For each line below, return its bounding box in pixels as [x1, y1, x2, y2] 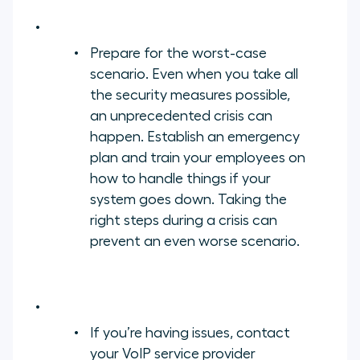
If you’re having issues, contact [90, 325, 290, 340]
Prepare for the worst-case [90, 45, 267, 60]
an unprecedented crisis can [90, 108, 272, 123]
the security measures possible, [90, 87, 290, 102]
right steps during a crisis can [90, 212, 277, 227]
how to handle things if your [90, 170, 271, 186]
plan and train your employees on [90, 149, 305, 165]
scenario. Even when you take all [90, 66, 298, 81]
